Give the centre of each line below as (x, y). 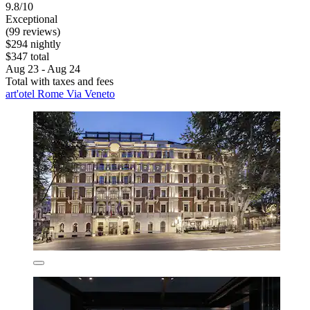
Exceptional (31, 19)
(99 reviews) (33, 32)
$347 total (27, 57)
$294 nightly (33, 44)
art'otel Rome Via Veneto (60, 94)
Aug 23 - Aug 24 (43, 69)
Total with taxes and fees (60, 82)
